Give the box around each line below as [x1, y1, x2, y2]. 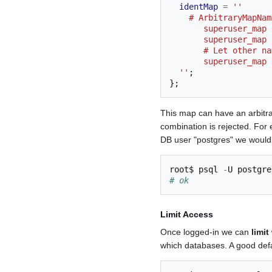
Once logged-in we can [160, 227, 251, 237]
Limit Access [160, 209, 213, 220]
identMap [179, 2, 218, 12]
